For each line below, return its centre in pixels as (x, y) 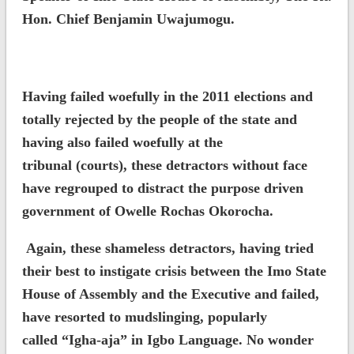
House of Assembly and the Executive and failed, (170, 294)
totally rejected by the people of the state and (159, 119)
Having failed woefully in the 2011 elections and (167, 96)
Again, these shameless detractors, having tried (168, 248)
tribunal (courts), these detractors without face (164, 165)
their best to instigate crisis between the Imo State (174, 271)
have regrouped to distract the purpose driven (162, 188)
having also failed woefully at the (122, 142)
